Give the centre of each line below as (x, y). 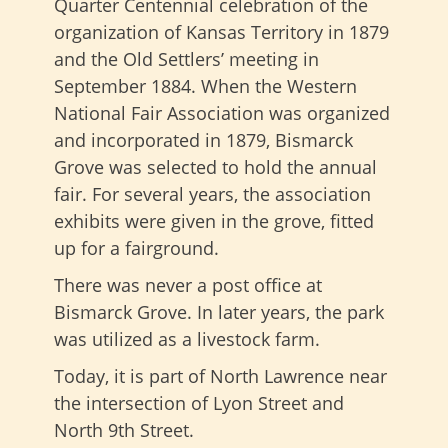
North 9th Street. (124, 429)
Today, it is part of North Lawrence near (220, 375)
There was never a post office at (188, 284)
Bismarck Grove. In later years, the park (219, 311)
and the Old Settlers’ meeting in (186, 58)
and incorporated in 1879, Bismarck (203, 139)
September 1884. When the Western (205, 85)
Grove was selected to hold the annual (215, 166)
